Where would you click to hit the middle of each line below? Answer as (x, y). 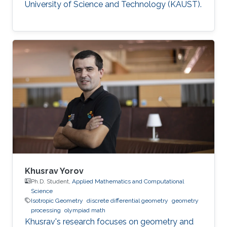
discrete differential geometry (127, 200)
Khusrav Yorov (54, 171)
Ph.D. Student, (51, 181)
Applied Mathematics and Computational (128, 181)
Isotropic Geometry (57, 200)
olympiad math (85, 210)
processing (46, 210)
